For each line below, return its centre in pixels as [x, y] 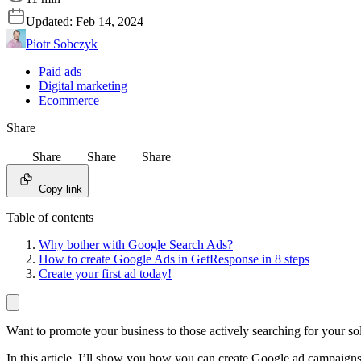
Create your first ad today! [105, 274]
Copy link [60, 189]
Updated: [51, 22]
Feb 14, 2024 [110, 22]
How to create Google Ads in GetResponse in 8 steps [174, 259]
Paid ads [60, 72]
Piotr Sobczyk [62, 44]
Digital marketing [83, 86]
